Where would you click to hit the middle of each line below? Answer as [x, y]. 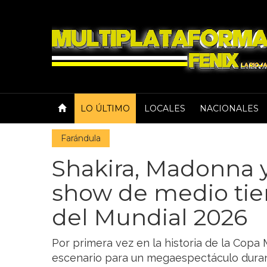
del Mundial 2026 [150, 217]
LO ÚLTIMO [105, 108]
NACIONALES [229, 108]
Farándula [81, 138]
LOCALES [165, 108]
